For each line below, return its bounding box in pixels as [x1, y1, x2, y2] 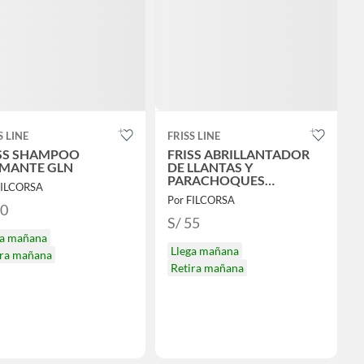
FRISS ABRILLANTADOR [167, 146, 310, 162]
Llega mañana [170, 244, 239, 258]
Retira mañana [170, 261, 244, 275]
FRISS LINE [167, 129, 220, 143]
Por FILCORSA [167, 193, 235, 207]
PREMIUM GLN [167, 185, 258, 201]
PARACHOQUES [167, 172, 265, 188]
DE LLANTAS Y [167, 159, 253, 175]
